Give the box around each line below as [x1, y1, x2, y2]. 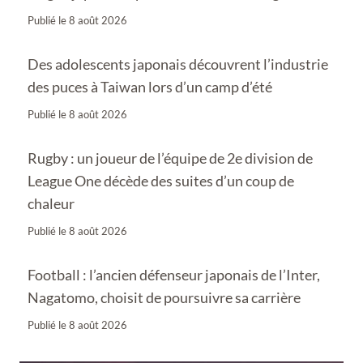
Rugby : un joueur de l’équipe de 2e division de [28, 148, 313, 167]
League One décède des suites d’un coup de [28, 171, 294, 190]
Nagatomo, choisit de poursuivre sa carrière [28, 288, 301, 306]
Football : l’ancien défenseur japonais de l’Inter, [28, 265, 320, 284]
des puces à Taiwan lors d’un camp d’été [28, 77, 272, 96]
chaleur [28, 194, 75, 212]
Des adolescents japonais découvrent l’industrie [28, 54, 328, 73]
